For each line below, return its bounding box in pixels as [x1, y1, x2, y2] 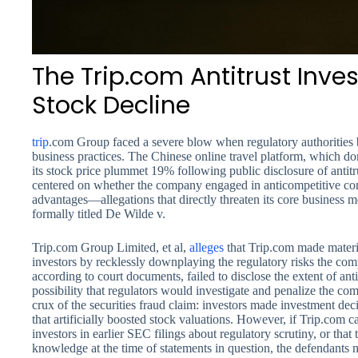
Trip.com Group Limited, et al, [32, 240, 189, 254]
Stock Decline [32, 88, 190, 122]
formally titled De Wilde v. [32, 206, 165, 221]
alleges [189, 240, 224, 254]
